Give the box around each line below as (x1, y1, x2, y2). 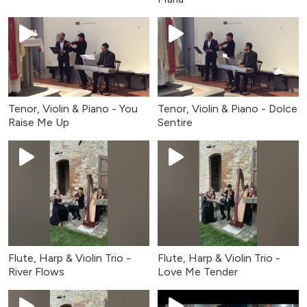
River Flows (8, 265, 64, 279)
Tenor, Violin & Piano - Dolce (158, 101, 297, 115)
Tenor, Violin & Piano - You (8, 101, 138, 115)
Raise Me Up (8, 115, 69, 129)
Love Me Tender (158, 265, 238, 279)
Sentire (158, 115, 193, 129)
